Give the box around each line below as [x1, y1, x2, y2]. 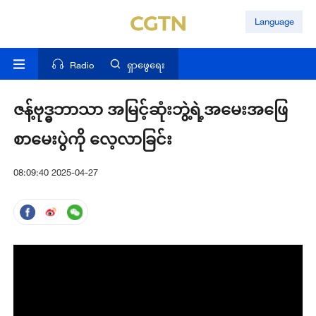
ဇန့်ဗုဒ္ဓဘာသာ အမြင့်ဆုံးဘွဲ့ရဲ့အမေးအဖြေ [13, 98, 288, 121]
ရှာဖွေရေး [127, 59, 166, 71]
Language [254, 16, 294, 28]
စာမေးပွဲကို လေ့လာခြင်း [13, 128, 172, 150]
